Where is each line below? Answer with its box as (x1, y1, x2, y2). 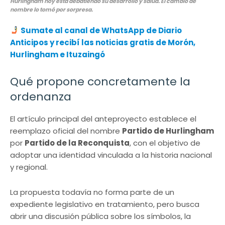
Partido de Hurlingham (122, 125, 214, 136)
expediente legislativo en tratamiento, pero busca (10, 198, 199, 209)
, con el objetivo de (130, 137, 200, 148)
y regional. (10, 161, 48, 172)
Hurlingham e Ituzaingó (10, 49, 105, 60)
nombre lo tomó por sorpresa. (10, 5, 93, 14)
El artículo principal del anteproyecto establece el (10, 113, 196, 124)
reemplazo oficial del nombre (10, 125, 122, 136)
